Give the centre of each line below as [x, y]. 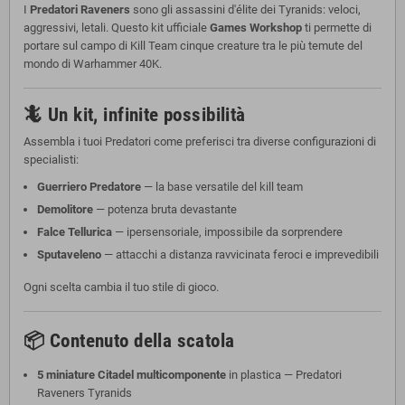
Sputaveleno [69, 254]
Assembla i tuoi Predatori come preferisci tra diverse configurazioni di [200, 141]
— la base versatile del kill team [222, 186]
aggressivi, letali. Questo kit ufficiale [117, 27]
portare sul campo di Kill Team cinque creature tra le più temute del [193, 45]
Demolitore [65, 209]
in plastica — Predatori [284, 374]
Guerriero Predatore [89, 186]
